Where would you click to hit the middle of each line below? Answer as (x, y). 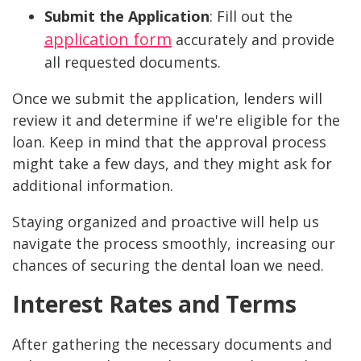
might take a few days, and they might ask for (172, 164)
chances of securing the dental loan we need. (168, 266)
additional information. (93, 186)
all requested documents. (133, 62)
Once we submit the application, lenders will (167, 99)
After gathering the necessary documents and (172, 344)
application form (108, 39)
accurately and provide (253, 40)
